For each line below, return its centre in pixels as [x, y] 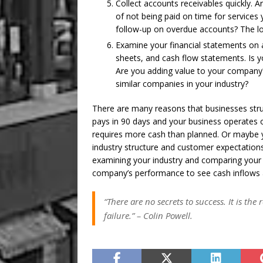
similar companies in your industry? [182, 84]
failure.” [120, 216]
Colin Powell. [167, 216]
